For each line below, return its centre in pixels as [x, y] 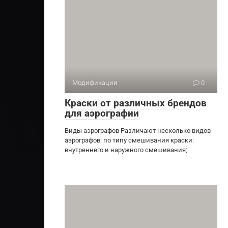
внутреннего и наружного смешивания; [126, 150]
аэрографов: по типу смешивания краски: [129, 140]
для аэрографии [102, 113]
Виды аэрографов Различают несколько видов [138, 130]
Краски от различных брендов [136, 103]
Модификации [95, 82]
